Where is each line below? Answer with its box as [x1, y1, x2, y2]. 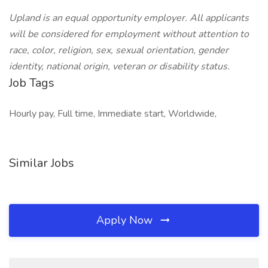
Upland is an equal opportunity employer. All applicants [9, 11, 249, 25]
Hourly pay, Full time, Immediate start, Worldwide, [9, 107, 217, 120]
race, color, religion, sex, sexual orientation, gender [9, 44, 229, 57]
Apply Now [96, 213, 156, 227]
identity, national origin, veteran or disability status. [9, 60, 230, 73]
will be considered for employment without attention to [9, 28, 249, 41]
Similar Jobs [9, 155, 74, 171]
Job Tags [9, 75, 54, 91]
